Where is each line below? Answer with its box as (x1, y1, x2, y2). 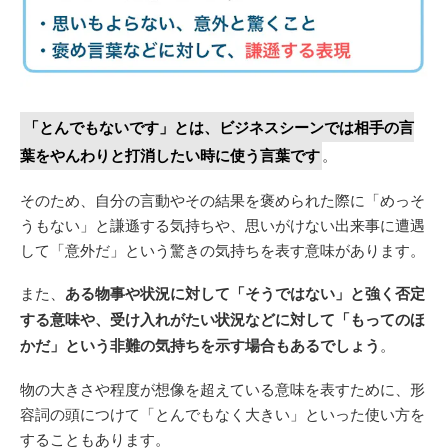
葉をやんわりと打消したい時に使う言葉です (20, 143, 320, 166)
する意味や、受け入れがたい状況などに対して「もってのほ (20, 307, 425, 330)
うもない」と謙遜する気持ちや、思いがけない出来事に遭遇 (20, 213, 425, 235)
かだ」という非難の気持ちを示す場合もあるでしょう (20, 333, 380, 356)
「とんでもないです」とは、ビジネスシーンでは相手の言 (24, 115, 414, 138)
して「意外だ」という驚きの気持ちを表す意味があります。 (20, 238, 425, 260)
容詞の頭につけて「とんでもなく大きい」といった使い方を (20, 402, 425, 424)
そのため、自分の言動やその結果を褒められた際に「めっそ (20, 188, 425, 210)
